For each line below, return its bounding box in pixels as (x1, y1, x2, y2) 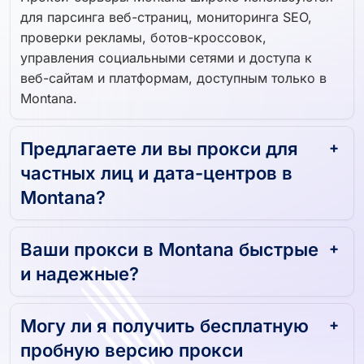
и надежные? (20, 256, 139, 278)
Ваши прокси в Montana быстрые (20, 232, 318, 253)
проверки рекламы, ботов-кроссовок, (20, 22, 266, 39)
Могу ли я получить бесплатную (20, 308, 309, 330)
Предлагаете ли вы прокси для (20, 131, 298, 153)
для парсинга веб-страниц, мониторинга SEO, (20, 2, 312, 19)
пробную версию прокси (20, 332, 243, 354)
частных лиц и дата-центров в (20, 155, 292, 177)
